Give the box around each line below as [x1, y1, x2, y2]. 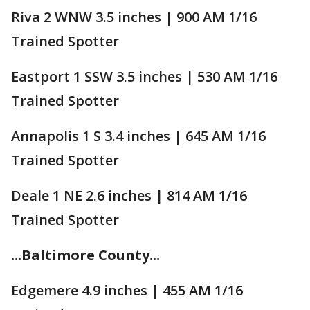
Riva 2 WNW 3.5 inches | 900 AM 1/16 [11, 7, 257, 26]
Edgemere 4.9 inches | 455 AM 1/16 [11, 280, 243, 300]
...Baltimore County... [11, 245, 160, 264]
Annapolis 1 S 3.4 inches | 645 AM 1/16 [11, 126, 266, 145]
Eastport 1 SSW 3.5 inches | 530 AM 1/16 [11, 66, 277, 86]
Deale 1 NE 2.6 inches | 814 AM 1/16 [11, 185, 247, 205]
